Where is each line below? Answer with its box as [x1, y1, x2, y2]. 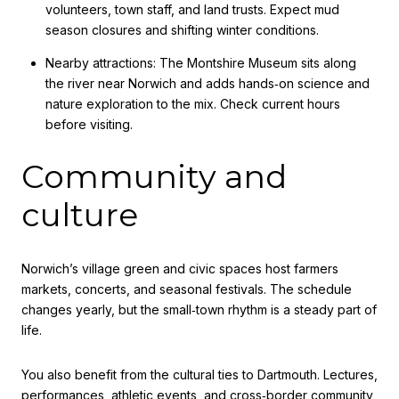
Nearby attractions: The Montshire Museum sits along [45, 54, 356, 70]
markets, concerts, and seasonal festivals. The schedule [21, 281, 352, 297]
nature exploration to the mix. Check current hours [45, 95, 340, 111]
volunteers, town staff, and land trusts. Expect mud [45, 2, 339, 18]
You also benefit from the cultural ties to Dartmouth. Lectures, [21, 366, 378, 382]
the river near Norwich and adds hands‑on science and [45, 75, 370, 91]
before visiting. [45, 116, 133, 132]
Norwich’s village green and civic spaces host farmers [21, 260, 338, 276]
